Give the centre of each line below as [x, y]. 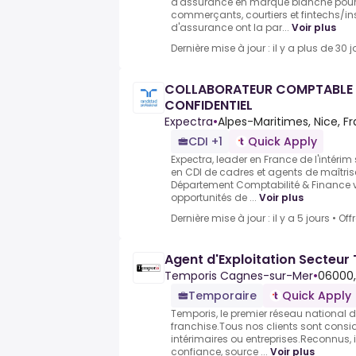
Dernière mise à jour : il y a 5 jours [250, 219]
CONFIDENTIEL [209, 106]
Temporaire [222, 296]
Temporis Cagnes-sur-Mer [239, 276]
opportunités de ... [214, 198]
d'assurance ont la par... [230, 28]
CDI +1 [205, 142]
